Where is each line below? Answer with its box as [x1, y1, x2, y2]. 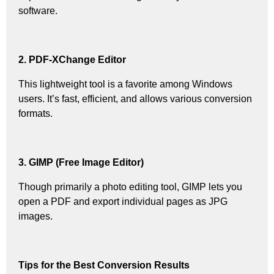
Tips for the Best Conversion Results [18, 259, 190, 270]
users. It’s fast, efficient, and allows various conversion [18, 93, 252, 104]
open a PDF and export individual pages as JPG [18, 196, 228, 207]
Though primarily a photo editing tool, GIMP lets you [18, 181, 242, 192]
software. [18, 5, 57, 16]
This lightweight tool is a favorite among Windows [18, 78, 232, 89]
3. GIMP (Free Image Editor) [18, 157, 144, 168]
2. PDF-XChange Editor [18, 54, 126, 65]
